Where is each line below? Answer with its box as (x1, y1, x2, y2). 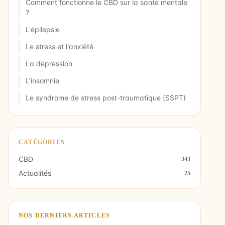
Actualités (19, 169, 51, 178)
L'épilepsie (26, 25, 60, 34)
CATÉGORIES (19, 139, 65, 146)
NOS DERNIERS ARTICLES (19, 212, 110, 219)
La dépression (26, 59, 72, 68)
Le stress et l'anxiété (26, 42, 93, 51)
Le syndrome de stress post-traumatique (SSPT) (26, 93, 186, 102)
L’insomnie (26, 76, 59, 85)
